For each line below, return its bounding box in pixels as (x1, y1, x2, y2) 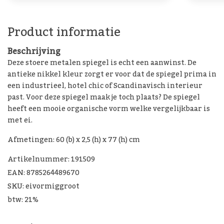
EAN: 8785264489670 (7, 165, 79, 180)
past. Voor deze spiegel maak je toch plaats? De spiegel (7, 90, 200, 104)
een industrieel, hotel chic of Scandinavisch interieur (7, 78, 202, 93)
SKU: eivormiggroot (7, 179, 79, 193)
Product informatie (7, 19, 120, 44)
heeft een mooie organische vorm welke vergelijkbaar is (7, 101, 210, 116)
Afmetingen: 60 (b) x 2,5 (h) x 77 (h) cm (7, 132, 140, 147)
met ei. (7, 113, 32, 127)
